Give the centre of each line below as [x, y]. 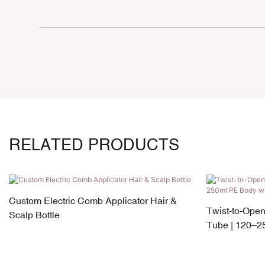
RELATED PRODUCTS [94, 145]
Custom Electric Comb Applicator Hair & [93, 200]
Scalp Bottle [34, 214]
